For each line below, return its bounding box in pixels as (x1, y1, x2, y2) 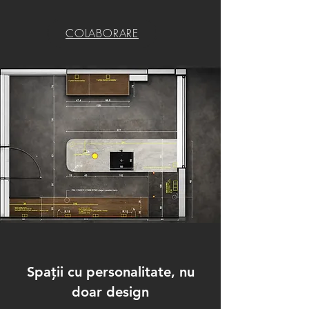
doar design (72, 283, 149, 300)
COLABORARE (66, 26, 139, 41)
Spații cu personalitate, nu (26, 263, 195, 280)
